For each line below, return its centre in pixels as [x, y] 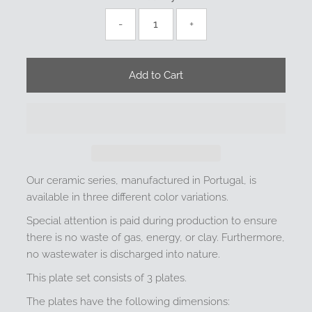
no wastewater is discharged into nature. [124, 254]
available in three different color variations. [128, 197]
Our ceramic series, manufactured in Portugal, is [142, 180]
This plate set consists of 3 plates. [107, 278]
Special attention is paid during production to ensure [152, 220]
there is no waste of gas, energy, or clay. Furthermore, [156, 237]
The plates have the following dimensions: [128, 301]
